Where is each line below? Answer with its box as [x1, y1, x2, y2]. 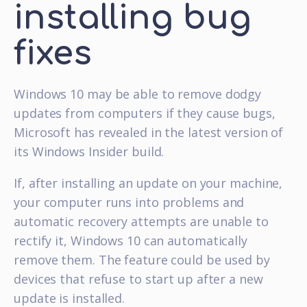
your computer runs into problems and [14, 194, 245, 210]
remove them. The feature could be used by [14, 251, 270, 268]
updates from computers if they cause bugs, [14, 105, 275, 121]
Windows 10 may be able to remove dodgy [14, 86, 262, 102]
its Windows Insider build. [14, 143, 164, 160]
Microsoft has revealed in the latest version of [14, 124, 284, 140]
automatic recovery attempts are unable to [14, 213, 269, 230]
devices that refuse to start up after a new [14, 271, 263, 287]
